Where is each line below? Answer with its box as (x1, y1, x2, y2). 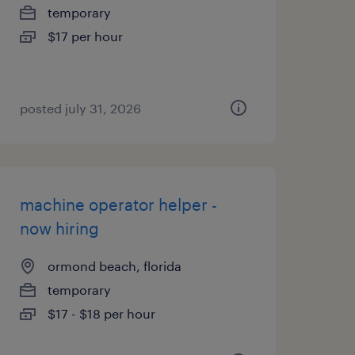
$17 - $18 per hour (47, 306, 155, 321)
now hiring (19, 219, 99, 238)
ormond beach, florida (47, 258, 181, 273)
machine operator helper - (19, 195, 217, 214)
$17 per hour (47, 29, 123, 44)
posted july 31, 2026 (19, 101, 141, 116)
